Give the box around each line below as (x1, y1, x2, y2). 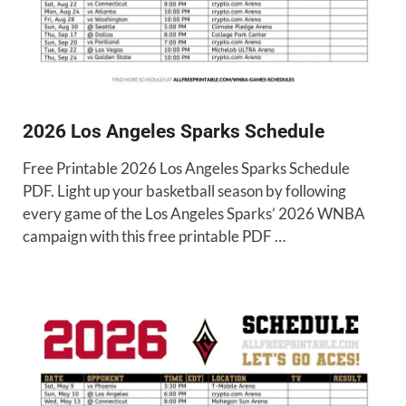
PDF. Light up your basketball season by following (23, 181, 346, 201)
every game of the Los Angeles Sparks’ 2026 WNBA (23, 204, 365, 224)
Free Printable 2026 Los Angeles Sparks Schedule (23, 159, 350, 179)
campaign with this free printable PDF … (23, 227, 285, 246)
